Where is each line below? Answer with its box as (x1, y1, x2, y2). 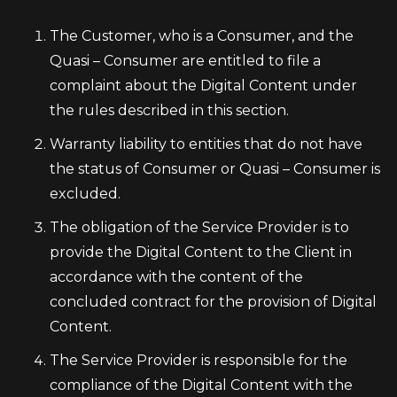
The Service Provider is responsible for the (50, 352, 347, 369)
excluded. (50, 185, 121, 202)
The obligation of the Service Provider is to (50, 219, 349, 236)
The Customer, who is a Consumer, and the (50, 27, 354, 44)
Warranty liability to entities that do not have (50, 136, 362, 152)
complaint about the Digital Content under (50, 77, 357, 94)
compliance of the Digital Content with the (50, 377, 353, 393)
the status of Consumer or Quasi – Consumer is (50, 160, 380, 177)
